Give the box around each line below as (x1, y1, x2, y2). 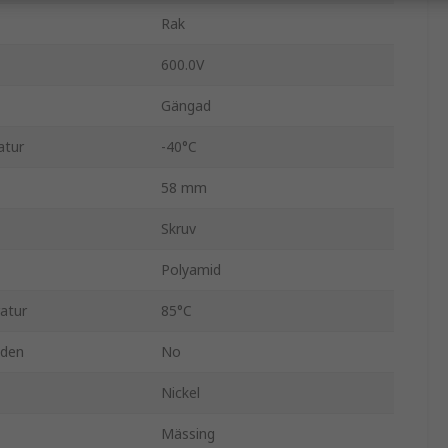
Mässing (161, 424, 215, 444)
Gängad (161, 96, 211, 116)
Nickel (161, 383, 200, 403)
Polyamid (161, 260, 221, 280)
